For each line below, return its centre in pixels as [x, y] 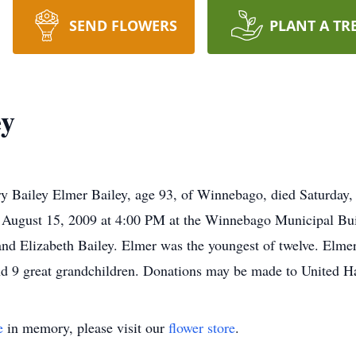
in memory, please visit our [86, 327]
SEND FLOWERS [123, 25]
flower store [202, 327]
